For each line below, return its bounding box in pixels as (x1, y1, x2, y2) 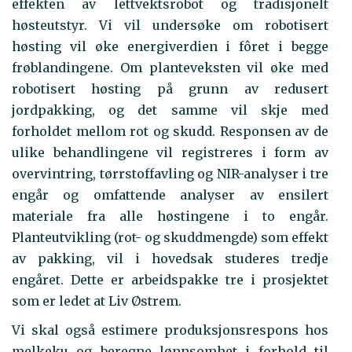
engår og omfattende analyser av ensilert (12, 187, 328, 203)
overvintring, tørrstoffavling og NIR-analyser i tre (12, 166, 328, 182)
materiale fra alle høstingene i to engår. (12, 208, 328, 225)
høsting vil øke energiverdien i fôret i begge (12, 38, 328, 55)
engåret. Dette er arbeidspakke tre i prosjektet (12, 272, 328, 288)
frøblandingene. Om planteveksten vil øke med (12, 60, 328, 76)
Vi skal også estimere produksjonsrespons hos (12, 321, 328, 338)
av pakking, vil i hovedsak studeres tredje (12, 251, 328, 267)
